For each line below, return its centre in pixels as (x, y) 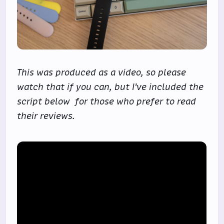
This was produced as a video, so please (102, 72)
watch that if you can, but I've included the (110, 87)
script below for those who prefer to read (107, 101)
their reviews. (46, 116)
